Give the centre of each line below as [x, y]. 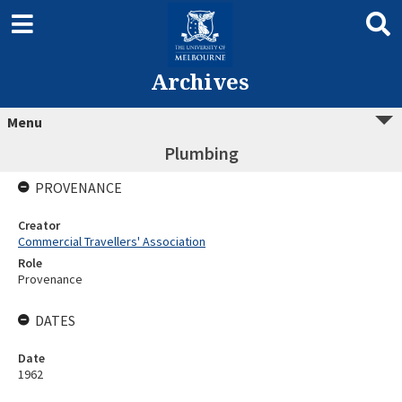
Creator [39, 225]
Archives [200, 81]
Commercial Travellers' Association [112, 241]
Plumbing [201, 153]
